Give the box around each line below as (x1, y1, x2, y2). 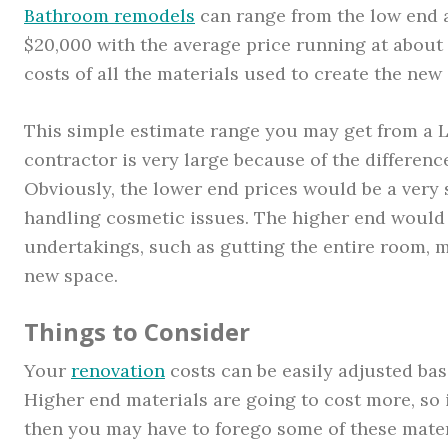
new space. (24, 263, 118, 287)
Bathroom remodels (24, 3, 195, 27)
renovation (71, 358, 165, 382)
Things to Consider (24, 314, 250, 348)
